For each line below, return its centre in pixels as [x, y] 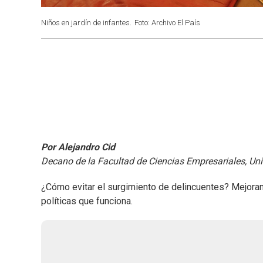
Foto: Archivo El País [167, 23]
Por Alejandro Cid [78, 147]
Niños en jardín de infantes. [86, 23]
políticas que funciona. [87, 201]
